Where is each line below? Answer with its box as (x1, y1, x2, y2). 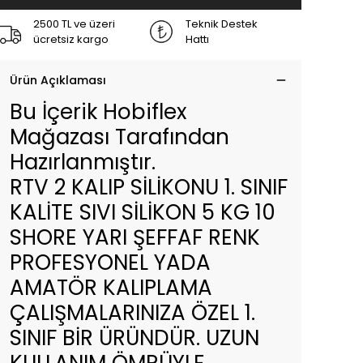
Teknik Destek (186, 16, 258, 32)
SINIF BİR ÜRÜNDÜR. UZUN (10, 323, 259, 352)
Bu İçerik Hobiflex (10, 97, 186, 126)
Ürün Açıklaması (10, 72, 106, 88)
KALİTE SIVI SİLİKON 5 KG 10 (10, 198, 275, 227)
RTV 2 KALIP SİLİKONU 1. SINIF (10, 173, 288, 202)
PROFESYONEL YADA (10, 248, 211, 277)
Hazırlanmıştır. (10, 147, 156, 177)
